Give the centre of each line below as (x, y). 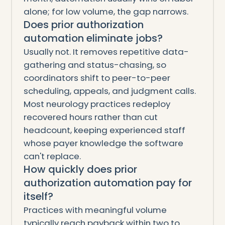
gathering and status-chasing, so (95, 65)
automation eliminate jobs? (93, 38)
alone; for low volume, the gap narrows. (106, 12)
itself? (38, 197)
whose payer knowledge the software (103, 143)
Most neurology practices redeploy (97, 104)
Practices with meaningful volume (95, 210)
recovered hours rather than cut (90, 117)
